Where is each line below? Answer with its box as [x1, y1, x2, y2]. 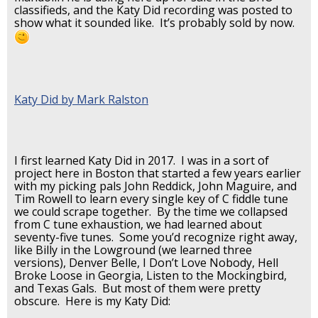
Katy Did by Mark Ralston [14, 91, 148, 107]
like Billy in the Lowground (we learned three [14, 241, 252, 258]
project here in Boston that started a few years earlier [14, 165, 301, 181]
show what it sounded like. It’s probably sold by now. [14, 14, 297, 31]
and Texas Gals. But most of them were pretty [14, 280, 261, 296]
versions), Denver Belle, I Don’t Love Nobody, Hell [14, 254, 278, 270]
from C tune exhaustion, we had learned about [14, 216, 262, 232]
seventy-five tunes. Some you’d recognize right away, [14, 229, 297, 245]
